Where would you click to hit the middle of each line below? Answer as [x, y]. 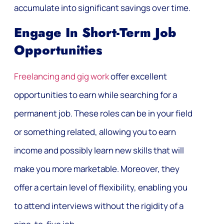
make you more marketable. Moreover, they [97, 168]
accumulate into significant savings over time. [102, 7]
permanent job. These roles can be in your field [103, 113]
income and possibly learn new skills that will [99, 150]
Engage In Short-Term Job [95, 32]
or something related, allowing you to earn [95, 131]
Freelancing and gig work [61, 76]
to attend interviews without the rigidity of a [99, 205]
